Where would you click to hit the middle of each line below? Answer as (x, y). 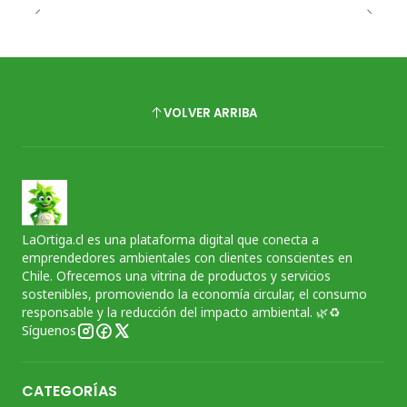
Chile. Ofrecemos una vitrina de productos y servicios (176, 276)
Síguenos (49, 331)
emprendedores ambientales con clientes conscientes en (187, 258)
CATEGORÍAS (69, 392)
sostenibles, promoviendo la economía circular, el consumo (194, 294)
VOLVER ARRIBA (210, 113)
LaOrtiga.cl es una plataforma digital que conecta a (170, 240)
